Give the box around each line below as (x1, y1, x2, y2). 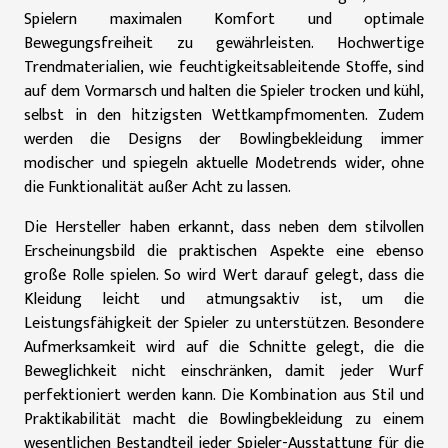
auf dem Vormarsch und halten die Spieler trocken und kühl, (24, 78, 424, 105)
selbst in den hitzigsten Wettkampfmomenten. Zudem (24, 102, 424, 129)
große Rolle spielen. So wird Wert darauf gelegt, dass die (24, 262, 424, 289)
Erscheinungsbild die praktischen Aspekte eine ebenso (24, 238, 424, 265)
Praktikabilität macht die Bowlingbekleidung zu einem (24, 406, 424, 433)
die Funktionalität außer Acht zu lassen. (24, 174, 291, 201)
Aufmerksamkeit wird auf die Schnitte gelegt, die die (24, 334, 424, 361)
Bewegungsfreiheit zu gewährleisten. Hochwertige (24, 30, 424, 57)
